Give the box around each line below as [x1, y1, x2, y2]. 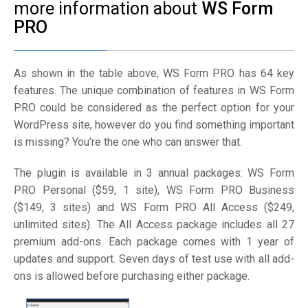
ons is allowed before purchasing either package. [14, 269, 250, 283]
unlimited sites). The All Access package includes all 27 [14, 218, 294, 232]
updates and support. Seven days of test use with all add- [14, 252, 294, 266]
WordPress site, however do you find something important [14, 118, 294, 132]
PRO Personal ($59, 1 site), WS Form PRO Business [14, 184, 294, 197]
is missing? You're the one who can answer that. [14, 135, 242, 149]
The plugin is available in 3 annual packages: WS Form [14, 166, 294, 180]
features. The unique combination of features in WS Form [14, 84, 294, 98]
